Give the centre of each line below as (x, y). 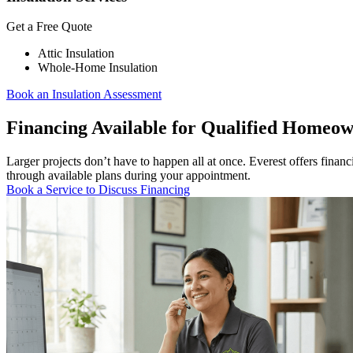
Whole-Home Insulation (98, 68)
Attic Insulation (76, 54)
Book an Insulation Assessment (84, 95)
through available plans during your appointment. (128, 176)
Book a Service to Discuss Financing (98, 190)
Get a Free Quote (49, 27)
